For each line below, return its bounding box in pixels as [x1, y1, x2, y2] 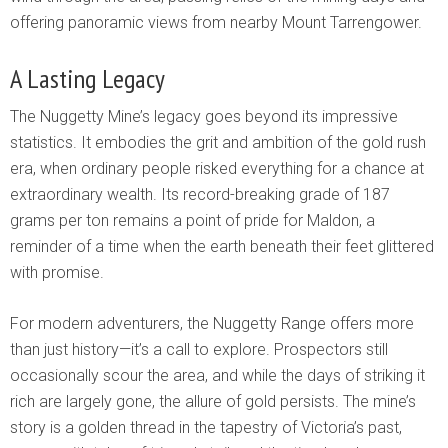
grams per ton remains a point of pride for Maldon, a [10, 211, 375, 231]
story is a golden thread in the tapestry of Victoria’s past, [10, 418, 402, 438]
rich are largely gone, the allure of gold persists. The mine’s [10, 392, 416, 412]
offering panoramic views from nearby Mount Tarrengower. [10, 13, 422, 33]
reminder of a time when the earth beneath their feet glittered [10, 237, 434, 257]
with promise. [10, 263, 104, 283]
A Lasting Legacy [10, 62, 165, 96]
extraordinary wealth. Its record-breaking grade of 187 [10, 185, 390, 205]
